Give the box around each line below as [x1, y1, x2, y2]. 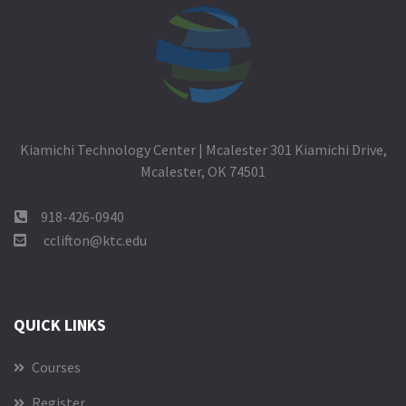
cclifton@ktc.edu [43, 230, 147, 249]
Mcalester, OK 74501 [140, 161, 266, 180]
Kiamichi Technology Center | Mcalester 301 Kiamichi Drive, [19, 140, 387, 159]
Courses [29, 357, 81, 376]
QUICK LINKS [14, 314, 106, 335]
